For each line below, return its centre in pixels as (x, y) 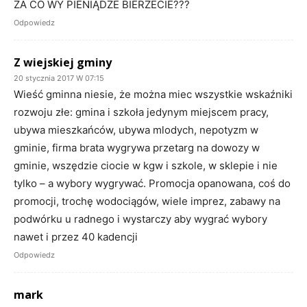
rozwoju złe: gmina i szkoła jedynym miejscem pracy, (141, 112)
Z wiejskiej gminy (63, 63)
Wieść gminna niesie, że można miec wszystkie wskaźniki (153, 95)
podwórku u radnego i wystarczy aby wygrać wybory (140, 219)
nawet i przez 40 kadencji (76, 237)
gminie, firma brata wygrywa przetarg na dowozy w (137, 148)
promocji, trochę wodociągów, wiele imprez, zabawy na (147, 201)
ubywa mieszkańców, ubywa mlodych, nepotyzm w (136, 130)
